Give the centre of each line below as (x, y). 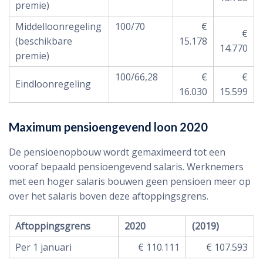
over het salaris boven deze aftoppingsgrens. (109, 196)
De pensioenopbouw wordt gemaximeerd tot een (117, 152)
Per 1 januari (43, 247)
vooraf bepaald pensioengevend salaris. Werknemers (126, 167)
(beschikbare (44, 41)
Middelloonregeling (58, 26)
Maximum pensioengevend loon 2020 (108, 127)
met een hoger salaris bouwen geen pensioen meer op (130, 181)
